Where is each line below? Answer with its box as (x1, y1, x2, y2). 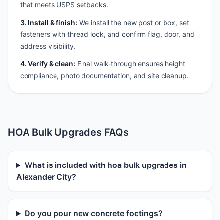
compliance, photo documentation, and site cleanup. (20, 71, 189, 80)
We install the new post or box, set (77, 18, 189, 27)
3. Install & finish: (20, 18, 77, 27)
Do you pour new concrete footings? (24, 208, 163, 218)
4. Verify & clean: (20, 59, 75, 68)
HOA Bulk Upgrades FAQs (8, 126, 129, 138)
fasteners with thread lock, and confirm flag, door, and (20, 30, 194, 38)
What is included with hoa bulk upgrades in (24, 160, 187, 170)
